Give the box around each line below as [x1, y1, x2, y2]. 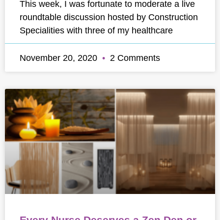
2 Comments [108, 53, 160, 63]
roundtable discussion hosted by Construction [20, 12, 198, 22]
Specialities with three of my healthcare [20, 25, 173, 35]
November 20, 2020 [20, 53, 100, 63]
